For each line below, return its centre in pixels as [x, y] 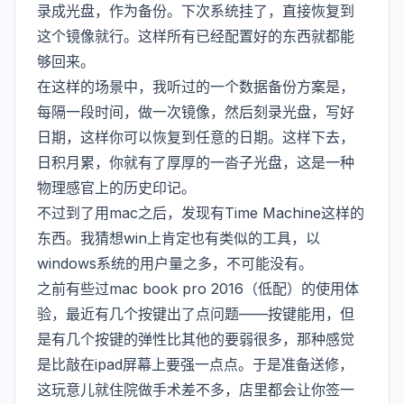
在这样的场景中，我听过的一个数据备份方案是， [196, 87]
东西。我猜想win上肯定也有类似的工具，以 [179, 238]
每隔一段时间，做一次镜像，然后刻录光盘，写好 [196, 112]
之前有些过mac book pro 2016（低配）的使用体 [198, 289]
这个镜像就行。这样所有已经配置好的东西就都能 [196, 36]
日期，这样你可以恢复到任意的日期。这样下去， [196, 137]
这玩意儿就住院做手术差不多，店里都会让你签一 [196, 390]
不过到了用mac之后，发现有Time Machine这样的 [201, 213]
